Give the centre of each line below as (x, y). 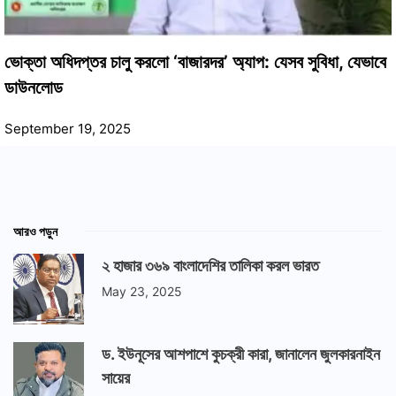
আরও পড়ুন (35, 231)
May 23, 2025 (142, 291)
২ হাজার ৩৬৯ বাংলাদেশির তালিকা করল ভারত (210, 265)
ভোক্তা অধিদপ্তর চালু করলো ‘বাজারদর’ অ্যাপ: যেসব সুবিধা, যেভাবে (195, 61)
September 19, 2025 (68, 128)
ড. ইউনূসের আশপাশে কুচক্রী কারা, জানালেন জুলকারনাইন (241, 354)
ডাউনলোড (34, 87)
